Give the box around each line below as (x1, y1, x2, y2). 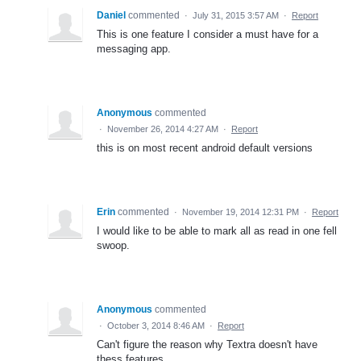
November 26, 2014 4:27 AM (107, 123, 218, 134)
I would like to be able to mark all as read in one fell (97, 224, 337, 237)
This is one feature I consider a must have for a (97, 27, 318, 40)
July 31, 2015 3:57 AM (193, 10, 279, 20)
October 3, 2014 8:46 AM (107, 320, 205, 330)
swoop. (97, 239, 130, 251)
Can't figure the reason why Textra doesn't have (97, 338, 317, 351)
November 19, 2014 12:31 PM (182, 206, 299, 217)
